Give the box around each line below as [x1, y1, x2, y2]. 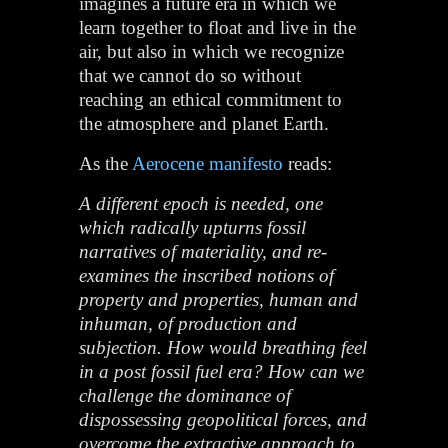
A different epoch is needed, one [79, 192, 324, 214]
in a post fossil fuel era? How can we [79, 360, 365, 382]
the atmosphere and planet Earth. [79, 112, 330, 134]
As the [79, 152, 133, 174]
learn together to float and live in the [79, 16, 357, 38]
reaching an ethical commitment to [79, 88, 343, 110]
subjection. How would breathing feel [79, 336, 368, 358]
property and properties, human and [79, 288, 359, 310]
